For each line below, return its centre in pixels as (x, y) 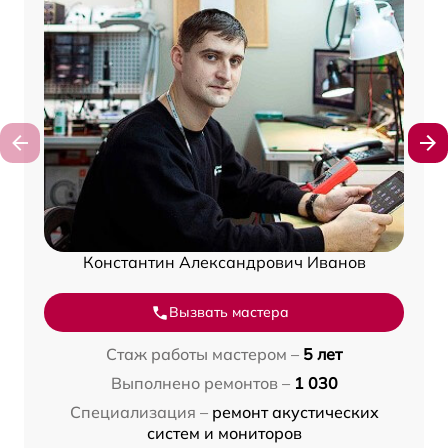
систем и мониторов (224, 433)
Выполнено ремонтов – (200, 383)
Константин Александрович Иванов (224, 262)
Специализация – (138, 412)
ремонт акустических (295, 412)
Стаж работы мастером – (202, 354)
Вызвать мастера (229, 312)
